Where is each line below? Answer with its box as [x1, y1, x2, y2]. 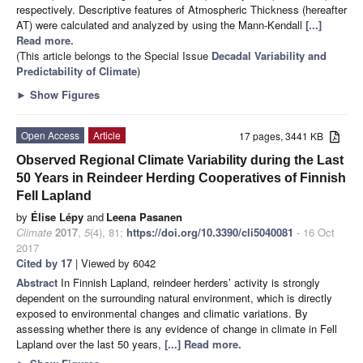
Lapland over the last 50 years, [16, 335, 164, 352]
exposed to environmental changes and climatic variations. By [16, 305, 308, 321]
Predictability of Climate [16, 62, 137, 79]
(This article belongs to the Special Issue [16, 47, 211, 63]
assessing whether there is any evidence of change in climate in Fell [16, 320, 337, 336]
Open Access [21, 127, 79, 142]
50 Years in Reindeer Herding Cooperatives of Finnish [16, 170, 346, 185]
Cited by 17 [16, 254, 72, 271]
